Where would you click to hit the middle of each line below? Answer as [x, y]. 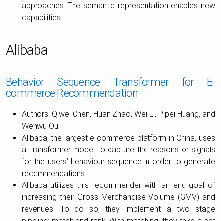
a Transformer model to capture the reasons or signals [118, 149]
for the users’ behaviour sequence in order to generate [118, 161]
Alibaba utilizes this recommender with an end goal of [118, 185]
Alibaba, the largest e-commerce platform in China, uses [118, 138]
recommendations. [54, 173]
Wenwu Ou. [40, 126]
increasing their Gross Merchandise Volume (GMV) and [118, 197]
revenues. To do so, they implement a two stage [118, 209]
